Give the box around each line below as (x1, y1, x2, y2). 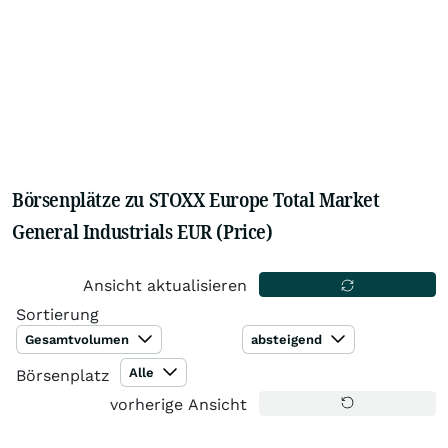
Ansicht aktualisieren (83, 276, 248, 295)
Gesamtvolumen (25, 332, 133, 347)
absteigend (251, 332, 327, 347)
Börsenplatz (16, 366, 110, 385)
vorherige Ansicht (110, 395, 248, 414)
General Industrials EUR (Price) (12, 218, 273, 245)
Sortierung (16, 305, 99, 324)
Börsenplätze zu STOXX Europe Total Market (12, 186, 380, 213)
